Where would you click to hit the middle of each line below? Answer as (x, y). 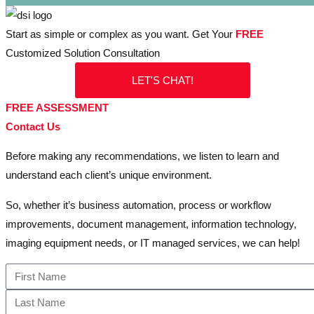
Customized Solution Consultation (83, 53)
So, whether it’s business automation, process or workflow (138, 205)
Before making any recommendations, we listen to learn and (142, 156)
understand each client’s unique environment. (109, 175)
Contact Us (33, 127)
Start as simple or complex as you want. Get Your (121, 34)
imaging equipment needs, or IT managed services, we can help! (153, 243)
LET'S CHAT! (163, 80)
